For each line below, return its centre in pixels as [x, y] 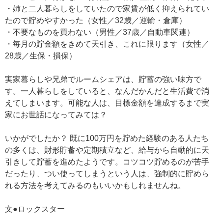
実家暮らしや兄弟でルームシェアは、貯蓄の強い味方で [103, 80]
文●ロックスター [35, 209]
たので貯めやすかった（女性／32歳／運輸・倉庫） [96, 21]
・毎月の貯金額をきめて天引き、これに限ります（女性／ [107, 44]
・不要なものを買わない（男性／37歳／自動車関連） [100, 32]
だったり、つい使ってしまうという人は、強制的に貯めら [107, 174]
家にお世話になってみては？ [56, 115]
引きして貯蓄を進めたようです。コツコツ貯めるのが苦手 [107, 162]
